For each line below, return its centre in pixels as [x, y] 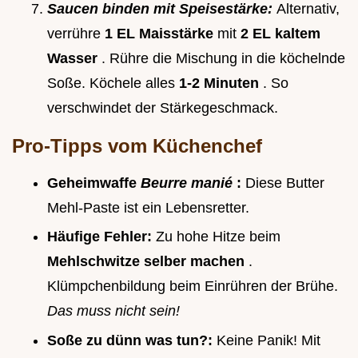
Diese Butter [285, 183]
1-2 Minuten [221, 83]
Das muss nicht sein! [113, 311]
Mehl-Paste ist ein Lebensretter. [148, 207]
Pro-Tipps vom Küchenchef [137, 145]
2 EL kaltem [280, 33]
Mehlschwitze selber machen [148, 262]
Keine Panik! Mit [268, 340]
